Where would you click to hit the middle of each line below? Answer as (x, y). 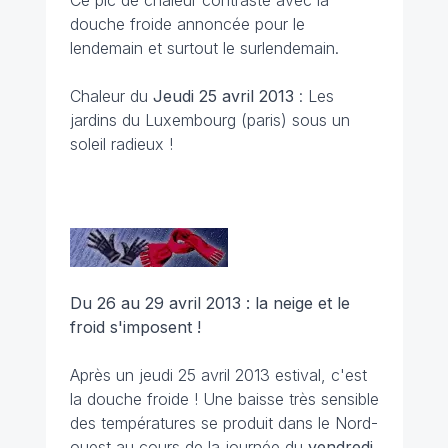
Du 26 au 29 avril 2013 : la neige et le (209, 303)
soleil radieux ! (121, 144)
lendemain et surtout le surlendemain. (206, 48)
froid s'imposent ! (135, 327)
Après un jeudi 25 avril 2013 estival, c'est (218, 375)
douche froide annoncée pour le (187, 24)
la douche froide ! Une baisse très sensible (224, 399)
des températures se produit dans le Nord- (223, 423)
